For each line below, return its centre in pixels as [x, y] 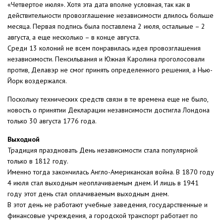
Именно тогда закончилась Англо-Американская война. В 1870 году [111, 172]
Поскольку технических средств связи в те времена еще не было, [108, 99]
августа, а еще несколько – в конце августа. [74, 37]
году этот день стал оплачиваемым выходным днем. [88, 194]
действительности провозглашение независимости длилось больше [111, 16]
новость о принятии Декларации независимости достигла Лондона [109, 110]
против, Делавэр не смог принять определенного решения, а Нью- [110, 70]
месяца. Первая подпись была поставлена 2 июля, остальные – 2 [106, 27]
